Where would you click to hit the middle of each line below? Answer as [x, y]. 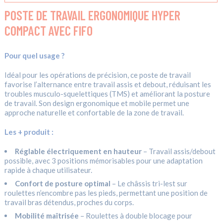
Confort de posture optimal [62, 183]
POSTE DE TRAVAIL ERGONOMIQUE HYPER [92, 15]
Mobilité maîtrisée [47, 215]
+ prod [29, 132]
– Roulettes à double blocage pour [135, 215]
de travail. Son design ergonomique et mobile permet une [97, 103]
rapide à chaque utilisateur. [48, 170]
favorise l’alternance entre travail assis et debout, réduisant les [108, 84]
